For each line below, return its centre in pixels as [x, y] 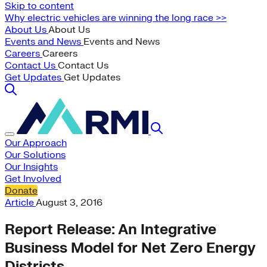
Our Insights [31, 167]
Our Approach [36, 143]
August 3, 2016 [69, 203]
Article [20, 203]
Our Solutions [35, 155]
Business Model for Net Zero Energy [130, 248]
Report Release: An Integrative [111, 229]
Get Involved [33, 179]
